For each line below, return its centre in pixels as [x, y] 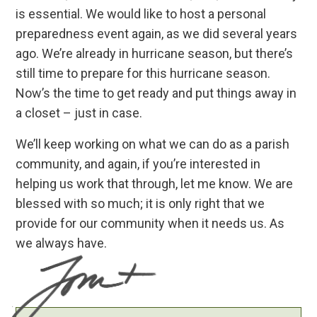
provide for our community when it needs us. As [150, 224]
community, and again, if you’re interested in [138, 164]
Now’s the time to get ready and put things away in [156, 93]
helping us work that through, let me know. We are [155, 184]
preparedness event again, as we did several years [157, 34]
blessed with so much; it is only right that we [140, 204]
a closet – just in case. [81, 113]
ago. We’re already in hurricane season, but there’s [155, 54]
